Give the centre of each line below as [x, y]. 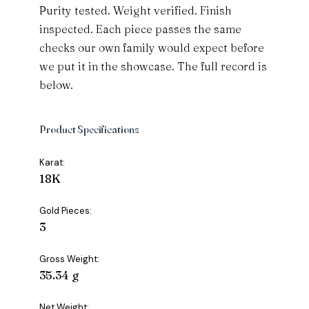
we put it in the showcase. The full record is [153, 67]
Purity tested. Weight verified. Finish [136, 11]
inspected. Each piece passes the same [141, 29]
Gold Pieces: [66, 211]
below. [57, 85]
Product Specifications [89, 130]
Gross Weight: [70, 259]
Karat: [52, 163]
